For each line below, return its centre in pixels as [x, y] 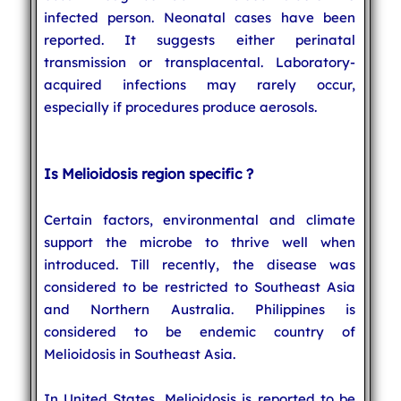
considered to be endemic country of [200, 331]
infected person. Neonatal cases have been [200, 17]
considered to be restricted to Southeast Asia [200, 286]
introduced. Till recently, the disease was [200, 264]
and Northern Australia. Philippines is [200, 309]
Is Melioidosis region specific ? [148, 173]
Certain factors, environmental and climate [200, 219]
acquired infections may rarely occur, [200, 84]
